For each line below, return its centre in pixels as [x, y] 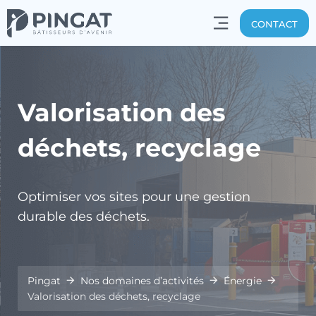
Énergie [243, 281]
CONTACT [274, 24]
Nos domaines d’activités [142, 281]
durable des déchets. [84, 217]
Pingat [44, 281]
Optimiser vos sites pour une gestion [134, 197]
